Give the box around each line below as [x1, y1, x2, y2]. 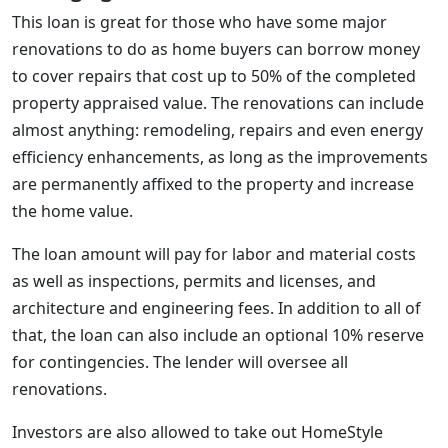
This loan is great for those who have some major [12, 11, 387, 33]
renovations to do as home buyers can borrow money [12, 38, 420, 60]
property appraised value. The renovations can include [12, 92, 424, 114]
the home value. [12, 200, 137, 222]
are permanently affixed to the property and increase [12, 173, 414, 195]
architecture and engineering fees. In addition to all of [12, 297, 421, 319]
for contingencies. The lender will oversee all [12, 351, 348, 373]
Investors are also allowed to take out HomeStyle [12, 421, 383, 443]
